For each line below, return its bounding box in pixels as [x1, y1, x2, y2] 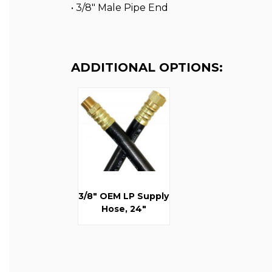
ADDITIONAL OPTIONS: [71, 60, 223, 75]
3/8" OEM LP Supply [78, 191, 169, 202]
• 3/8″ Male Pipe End [71, 2, 168, 14]
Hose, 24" [101, 203, 146, 215]
